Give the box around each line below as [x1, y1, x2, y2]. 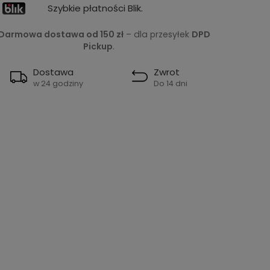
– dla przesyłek [124, 28, 192, 40]
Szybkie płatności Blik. [48, 2, 143, 15]
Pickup [83, 40, 113, 52]
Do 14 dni [153, 78, 187, 89]
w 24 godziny [33, 78, 84, 89]
